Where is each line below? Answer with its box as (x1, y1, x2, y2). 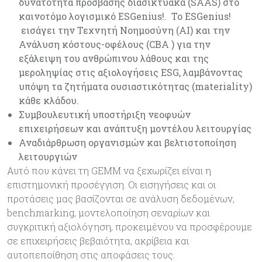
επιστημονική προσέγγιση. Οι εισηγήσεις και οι (7, 178, 216, 191)
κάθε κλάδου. (19, 94, 79, 107)
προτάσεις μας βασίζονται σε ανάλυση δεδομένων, (7, 192, 235, 205)
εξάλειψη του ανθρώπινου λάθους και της (19, 52, 209, 65)
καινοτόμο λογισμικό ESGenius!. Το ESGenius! (19, 10, 231, 23)
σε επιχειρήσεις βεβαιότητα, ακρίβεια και (7, 235, 189, 247)
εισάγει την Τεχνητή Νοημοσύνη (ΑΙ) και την (19, 24, 230, 37)
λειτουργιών (19, 150, 77, 163)
